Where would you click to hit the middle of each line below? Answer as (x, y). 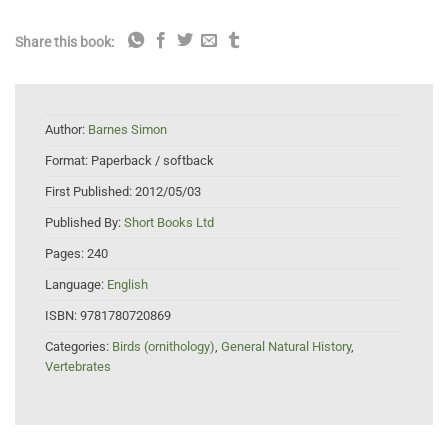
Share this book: (64, 42)
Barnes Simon (127, 129)
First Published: (90, 191)
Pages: (66, 253)
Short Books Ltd (169, 222)
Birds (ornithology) (163, 346)
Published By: (84, 222)
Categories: (78, 346)
